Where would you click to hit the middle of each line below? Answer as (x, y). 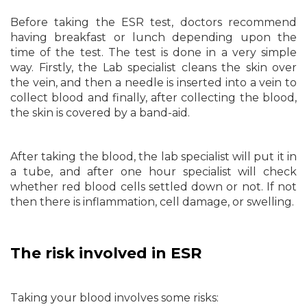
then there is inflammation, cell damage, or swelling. (152, 202)
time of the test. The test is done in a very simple (153, 52)
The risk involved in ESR (106, 253)
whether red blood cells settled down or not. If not (153, 187)
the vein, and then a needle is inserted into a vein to (153, 83)
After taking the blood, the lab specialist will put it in (153, 157)
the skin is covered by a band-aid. (100, 113)
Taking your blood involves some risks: (114, 298)
